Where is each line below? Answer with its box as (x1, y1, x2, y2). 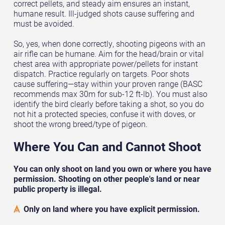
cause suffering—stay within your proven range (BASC (13, 79, 202, 89)
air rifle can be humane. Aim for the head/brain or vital (13, 49, 204, 59)
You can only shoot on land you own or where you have (13, 164, 211, 174)
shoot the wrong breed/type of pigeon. (13, 119, 148, 130)
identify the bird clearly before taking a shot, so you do (13, 99, 204, 109)
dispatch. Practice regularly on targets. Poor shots (13, 69, 189, 79)
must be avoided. (13, 19, 74, 29)
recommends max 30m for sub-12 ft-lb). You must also (13, 89, 207, 99)
